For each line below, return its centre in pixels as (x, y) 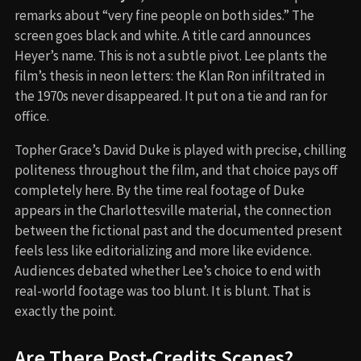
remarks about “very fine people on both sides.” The (164, 15)
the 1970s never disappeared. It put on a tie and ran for (171, 95)
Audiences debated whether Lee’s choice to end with (168, 270)
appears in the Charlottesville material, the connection (173, 210)
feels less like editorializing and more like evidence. (163, 250)
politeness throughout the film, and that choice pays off (176, 170)
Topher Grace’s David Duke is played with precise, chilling (180, 149)
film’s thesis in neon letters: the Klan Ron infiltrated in (170, 75)
